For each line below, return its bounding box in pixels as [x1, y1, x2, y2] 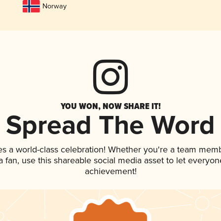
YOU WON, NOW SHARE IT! [60, 100, 161, 113]
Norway [42, 2, 67, 11]
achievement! [84, 166, 137, 178]
